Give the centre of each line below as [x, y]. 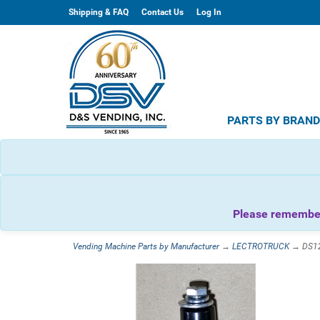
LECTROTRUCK [261, 246]
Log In [209, 12]
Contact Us [162, 12]
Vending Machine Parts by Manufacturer [146, 246]
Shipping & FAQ [99, 12]
